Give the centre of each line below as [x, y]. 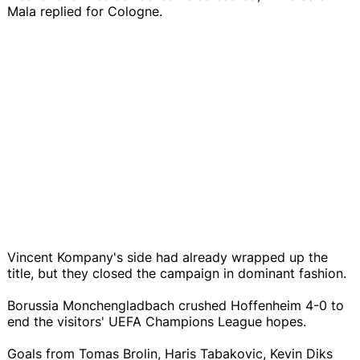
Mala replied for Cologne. [85, 11]
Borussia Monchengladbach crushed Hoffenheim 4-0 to [176, 305]
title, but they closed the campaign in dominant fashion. [177, 273]
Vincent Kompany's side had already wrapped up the [168, 257]
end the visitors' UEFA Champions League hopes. [157, 321]
